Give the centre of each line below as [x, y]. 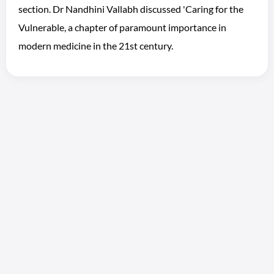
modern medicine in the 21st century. [96, 46]
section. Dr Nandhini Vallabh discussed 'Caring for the [131, 9]
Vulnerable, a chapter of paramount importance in [122, 27]
